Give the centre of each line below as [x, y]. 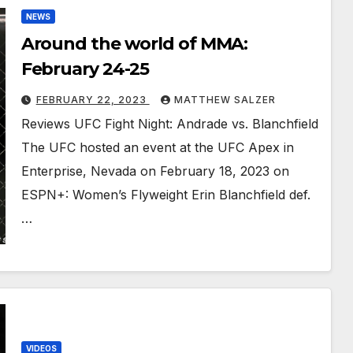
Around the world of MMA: [134, 44]
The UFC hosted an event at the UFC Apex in [157, 148]
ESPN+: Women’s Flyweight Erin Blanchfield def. [165, 195]
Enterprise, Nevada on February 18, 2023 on [155, 171]
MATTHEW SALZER [225, 100]
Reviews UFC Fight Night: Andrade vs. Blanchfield [169, 124]
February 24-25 [85, 69]
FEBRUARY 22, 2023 [93, 100]
